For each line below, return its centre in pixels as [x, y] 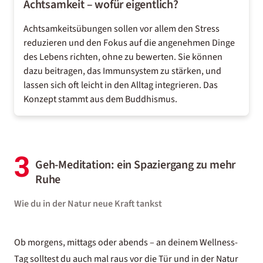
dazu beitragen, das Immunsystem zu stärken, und [122, 71]
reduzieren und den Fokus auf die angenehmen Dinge [129, 43]
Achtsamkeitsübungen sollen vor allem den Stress [122, 29]
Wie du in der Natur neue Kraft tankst [88, 204]
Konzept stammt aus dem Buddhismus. [100, 99]
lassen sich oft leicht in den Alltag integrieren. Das [121, 85]
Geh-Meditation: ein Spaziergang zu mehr [136, 165]
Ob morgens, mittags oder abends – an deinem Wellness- [126, 242]
